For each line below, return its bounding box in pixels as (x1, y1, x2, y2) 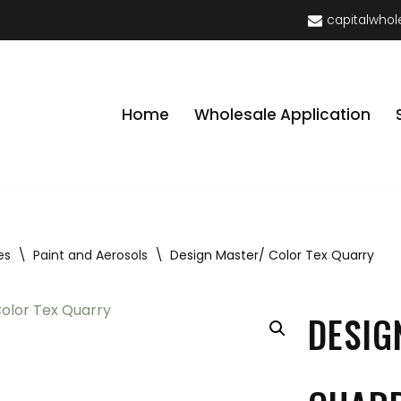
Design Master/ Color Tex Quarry (170, 246, 375, 264)
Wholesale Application (194, 103, 371, 125)
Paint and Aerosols (33, 246, 149, 264)
